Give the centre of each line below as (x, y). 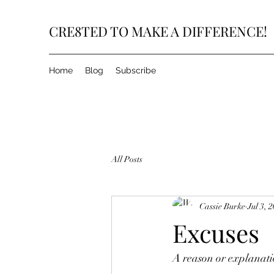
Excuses (219, 233)
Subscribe (136, 70)
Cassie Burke (222, 206)
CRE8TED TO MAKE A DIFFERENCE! (158, 31)
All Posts (127, 159)
